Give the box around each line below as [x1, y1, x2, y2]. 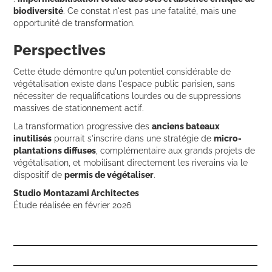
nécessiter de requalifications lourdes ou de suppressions [13, 90, 242, 101]
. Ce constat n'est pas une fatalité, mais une [63, 5, 237, 16]
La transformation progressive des [13, 121, 152, 131]
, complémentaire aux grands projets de [96, 145, 256, 155]
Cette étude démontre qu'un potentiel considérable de [13, 66, 231, 76]
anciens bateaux [152, 121, 220, 131]
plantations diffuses [13, 145, 97, 155]
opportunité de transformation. [13, 18, 135, 28]
